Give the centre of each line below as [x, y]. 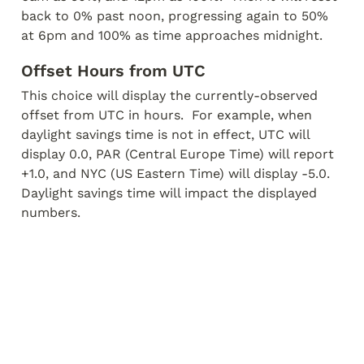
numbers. [51, 212]
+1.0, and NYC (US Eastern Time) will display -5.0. [175, 173]
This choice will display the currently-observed [169, 95]
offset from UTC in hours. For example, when [167, 115]
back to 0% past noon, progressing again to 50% [175, 16]
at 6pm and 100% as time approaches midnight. [172, 35]
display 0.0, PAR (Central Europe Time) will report [178, 154]
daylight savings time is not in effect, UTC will [165, 134]
